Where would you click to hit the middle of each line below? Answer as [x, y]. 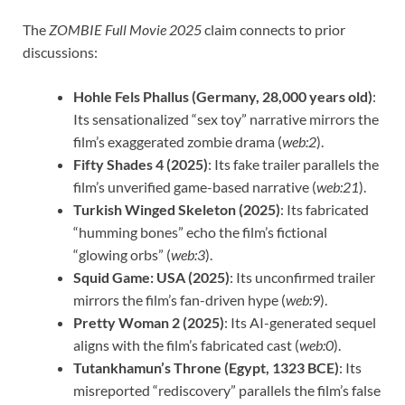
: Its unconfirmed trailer [302, 278]
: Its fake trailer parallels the [293, 165]
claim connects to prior [273, 30]
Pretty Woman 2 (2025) [149, 323]
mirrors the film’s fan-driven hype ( [179, 300]
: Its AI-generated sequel [300, 323]
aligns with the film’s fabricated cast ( [186, 345]
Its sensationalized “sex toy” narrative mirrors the [226, 119]
